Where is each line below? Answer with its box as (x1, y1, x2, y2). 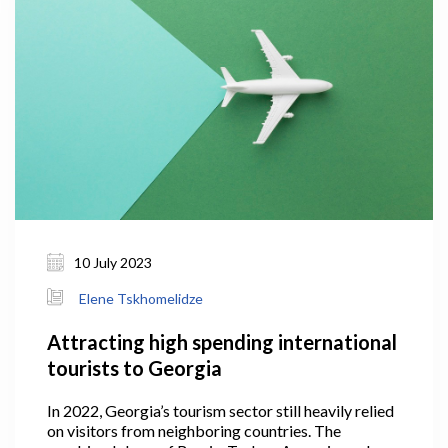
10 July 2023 (74, 254, 152, 272)
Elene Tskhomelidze (79, 290, 203, 308)
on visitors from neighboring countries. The (47, 421, 341, 441)
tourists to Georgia (47, 356, 222, 381)
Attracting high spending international (47, 330, 397, 355)
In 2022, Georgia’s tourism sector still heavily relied (47, 401, 394, 421)
